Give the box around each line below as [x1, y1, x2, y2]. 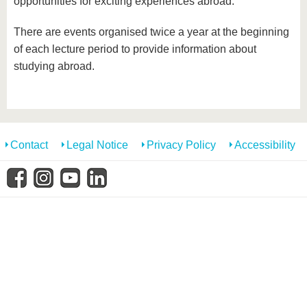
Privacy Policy [147, 139, 216, 151]
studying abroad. [14, 60, 95, 72]
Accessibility [234, 139, 295, 151]
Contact [10, 139, 48, 151]
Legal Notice [66, 139, 128, 151]
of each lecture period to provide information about [14, 43, 256, 55]
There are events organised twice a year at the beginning [14, 26, 289, 38]
